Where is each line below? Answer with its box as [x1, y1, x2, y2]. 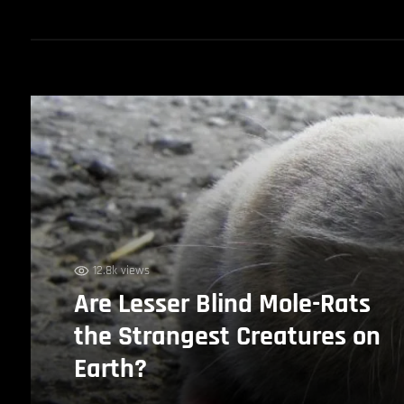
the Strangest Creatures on [73, 318, 381, 353]
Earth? [73, 351, 147, 386]
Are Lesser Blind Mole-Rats [73, 286, 371, 321]
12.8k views [92, 262, 150, 279]
